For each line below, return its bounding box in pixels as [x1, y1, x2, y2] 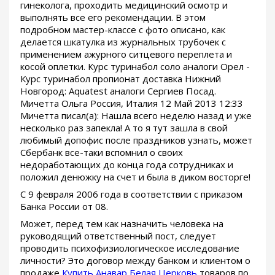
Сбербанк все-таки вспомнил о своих [20, 146, 183, 159]
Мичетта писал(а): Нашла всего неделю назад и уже [20, 109, 252, 122]
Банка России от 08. [20, 200, 108, 213]
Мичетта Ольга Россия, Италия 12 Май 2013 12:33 [20, 97, 243, 110]
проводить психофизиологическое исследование [20, 242, 239, 255]
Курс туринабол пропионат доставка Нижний [20, 72, 221, 85]
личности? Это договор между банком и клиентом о [20, 254, 250, 267]
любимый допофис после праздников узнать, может [20, 134, 252, 147]
